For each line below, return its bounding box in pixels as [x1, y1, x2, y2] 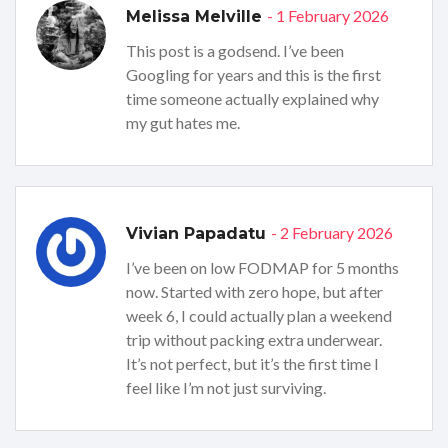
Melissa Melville [126, 6, 267, 26]
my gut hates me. [126, 112, 240, 132]
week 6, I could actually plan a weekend [126, 305, 392, 325]
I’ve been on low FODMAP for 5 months [126, 257, 399, 277]
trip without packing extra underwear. [126, 329, 382, 349]
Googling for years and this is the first [126, 64, 381, 84]
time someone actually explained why [126, 88, 379, 108]
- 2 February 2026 [271, 222, 393, 242]
